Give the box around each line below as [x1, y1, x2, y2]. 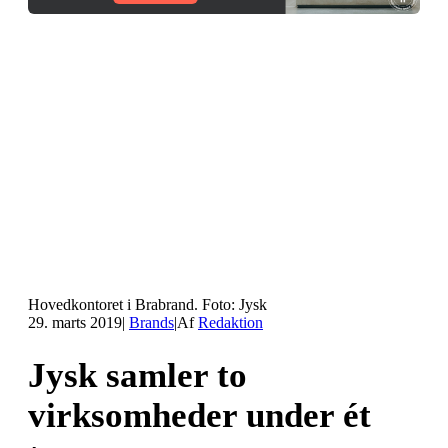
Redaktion [198, 314, 263, 332]
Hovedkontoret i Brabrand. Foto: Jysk [28, 296, 267, 314]
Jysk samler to [28, 355, 247, 395]
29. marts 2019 [28, 314, 122, 332]
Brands [129, 314, 174, 332]
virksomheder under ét [28, 395, 371, 435]
